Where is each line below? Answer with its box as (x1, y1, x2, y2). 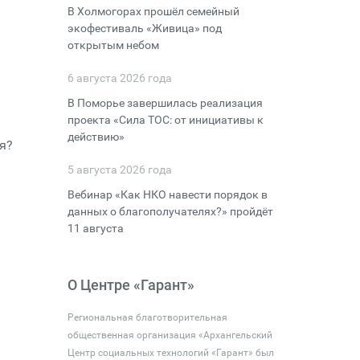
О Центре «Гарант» (67, 276, 194, 293)
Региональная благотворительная (67, 312, 227, 323)
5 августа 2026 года (67, 163, 172, 176)
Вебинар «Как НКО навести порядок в (67, 188, 268, 201)
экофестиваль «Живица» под (67, 22, 222, 35)
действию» (67, 130, 125, 143)
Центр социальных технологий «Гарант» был (67, 347, 274, 358)
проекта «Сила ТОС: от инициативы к (67, 113, 264, 126)
